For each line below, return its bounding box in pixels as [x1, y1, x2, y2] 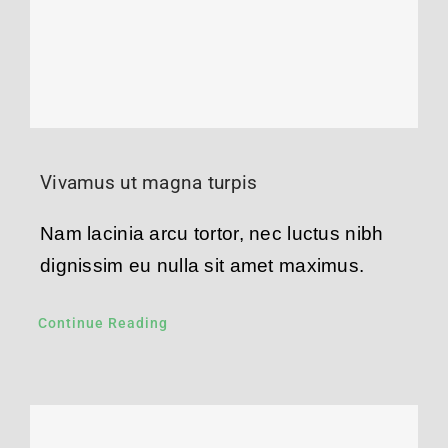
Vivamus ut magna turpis [39, 170, 258, 194]
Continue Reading [37, 314, 168, 331]
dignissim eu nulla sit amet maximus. [39, 254, 365, 276]
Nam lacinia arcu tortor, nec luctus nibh [39, 222, 384, 244]
